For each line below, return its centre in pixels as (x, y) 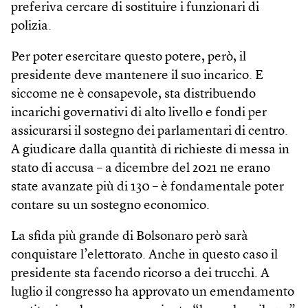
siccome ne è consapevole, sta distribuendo (133, 94)
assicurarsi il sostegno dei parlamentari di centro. (150, 131)
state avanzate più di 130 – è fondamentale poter (147, 187)
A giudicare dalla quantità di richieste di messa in (150, 150)
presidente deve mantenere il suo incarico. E (137, 76)
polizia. (31, 26)
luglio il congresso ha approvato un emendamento (153, 292)
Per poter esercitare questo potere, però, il (129, 57)
